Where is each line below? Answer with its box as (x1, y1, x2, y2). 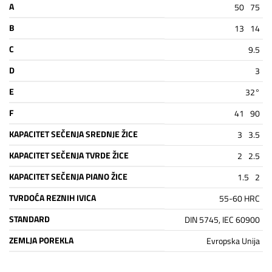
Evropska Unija (206, 234, 260, 247)
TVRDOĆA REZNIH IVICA (9, 191, 96, 204)
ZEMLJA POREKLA (9, 233, 73, 246)
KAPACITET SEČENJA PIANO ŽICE (9, 169, 127, 183)
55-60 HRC (219, 191, 260, 205)
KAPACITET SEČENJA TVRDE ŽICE (9, 148, 129, 161)
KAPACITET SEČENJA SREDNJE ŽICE (9, 127, 138, 140)
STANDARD (9, 212, 50, 225)
